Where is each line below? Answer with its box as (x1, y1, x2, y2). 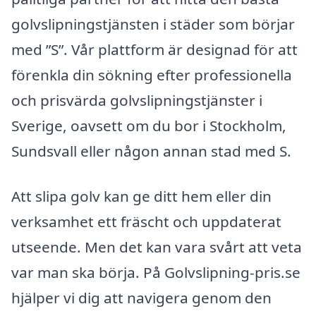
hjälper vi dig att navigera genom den (11, 287, 272, 308)
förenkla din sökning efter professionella (11, 65, 292, 85)
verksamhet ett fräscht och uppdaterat (11, 211, 281, 231)
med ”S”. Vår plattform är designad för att (11, 39, 298, 59)
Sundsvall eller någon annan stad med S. (11, 141, 291, 161)
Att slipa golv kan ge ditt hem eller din (11, 186, 272, 206)
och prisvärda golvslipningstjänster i (11, 90, 262, 110)
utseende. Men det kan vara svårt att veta (11, 236, 302, 257)
